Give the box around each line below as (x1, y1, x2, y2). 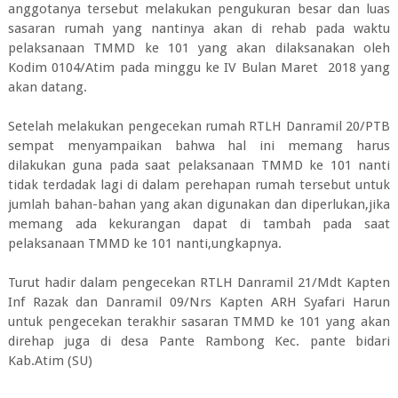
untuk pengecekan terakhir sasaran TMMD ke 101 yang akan (7, 314, 391, 330)
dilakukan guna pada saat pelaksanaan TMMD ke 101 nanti (7, 157, 391, 173)
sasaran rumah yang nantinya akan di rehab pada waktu (7, 20, 391, 36)
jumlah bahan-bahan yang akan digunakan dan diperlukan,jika (7, 196, 391, 212)
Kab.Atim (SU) (7, 353, 92, 369)
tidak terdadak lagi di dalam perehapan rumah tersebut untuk (7, 177, 391, 193)
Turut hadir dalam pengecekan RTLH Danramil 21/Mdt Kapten (7, 275, 391, 291)
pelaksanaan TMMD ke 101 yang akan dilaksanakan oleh (7, 40, 391, 56)
